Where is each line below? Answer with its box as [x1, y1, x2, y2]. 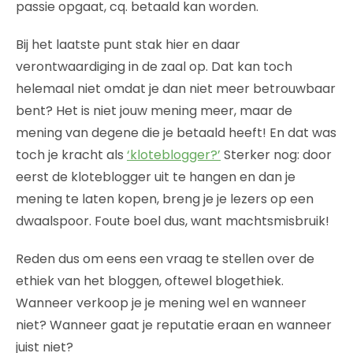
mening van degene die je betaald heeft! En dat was [16, 123, 336, 142]
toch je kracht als [16, 145, 127, 164]
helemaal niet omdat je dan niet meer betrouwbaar [16, 79, 336, 98]
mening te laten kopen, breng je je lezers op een [16, 189, 314, 208]
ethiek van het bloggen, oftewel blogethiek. [16, 271, 284, 290]
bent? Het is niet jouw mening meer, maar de [16, 101, 292, 120]
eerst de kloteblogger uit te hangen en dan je [16, 167, 295, 186]
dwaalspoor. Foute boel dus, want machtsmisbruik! [16, 211, 329, 230]
